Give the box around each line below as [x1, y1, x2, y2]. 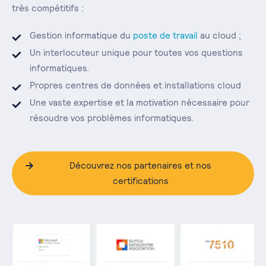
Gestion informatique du [30, 29, 133, 41]
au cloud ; [198, 29, 241, 41]
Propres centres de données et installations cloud [30, 79, 241, 91]
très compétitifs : [12, 2, 84, 14]
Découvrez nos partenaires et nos [69, 159, 211, 171]
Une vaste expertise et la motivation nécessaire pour [30, 96, 249, 108]
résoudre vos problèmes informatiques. [30, 112, 194, 123]
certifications [112, 175, 169, 186]
